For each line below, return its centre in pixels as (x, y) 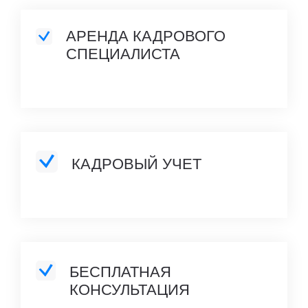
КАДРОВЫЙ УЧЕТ (136, 164)
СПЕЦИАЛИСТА (123, 54)
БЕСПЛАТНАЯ (120, 272)
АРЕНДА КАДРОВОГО (145, 36)
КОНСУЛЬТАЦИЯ (129, 289)
